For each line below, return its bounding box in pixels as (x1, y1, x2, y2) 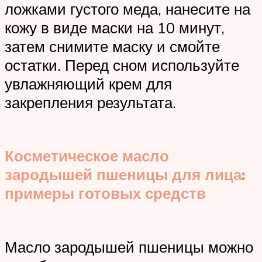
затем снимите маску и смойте (5, 36, 220, 56)
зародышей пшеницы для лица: (5, 165, 246, 184)
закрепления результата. (5, 92, 176, 112)
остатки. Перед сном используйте (5, 55, 239, 74)
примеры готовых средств (5, 184, 206, 203)
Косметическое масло (5, 146, 169, 166)
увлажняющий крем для (5, 74, 172, 93)
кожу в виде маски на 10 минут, (5, 18, 225, 37)
